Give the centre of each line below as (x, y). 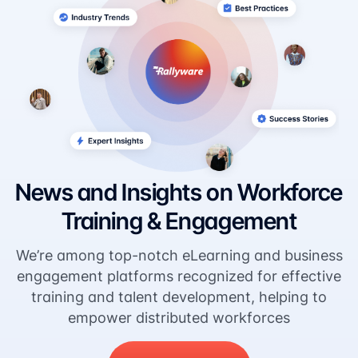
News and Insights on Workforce (179, 192)
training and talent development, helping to (179, 296)
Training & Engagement (179, 221)
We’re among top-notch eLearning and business (179, 255)
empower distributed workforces (179, 317)
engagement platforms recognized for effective (179, 276)
